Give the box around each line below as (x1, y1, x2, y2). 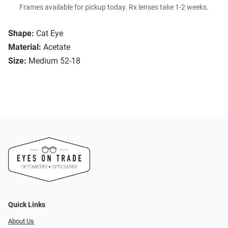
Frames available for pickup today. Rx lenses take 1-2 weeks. (19, 3, 209, 12)
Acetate (43, 42, 70, 52)
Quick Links (8, 200, 45, 209)
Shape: (8, 28, 34, 39)
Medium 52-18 (28, 56, 80, 66)
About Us (8, 217, 34, 225)
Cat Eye (36, 28, 63, 39)
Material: (8, 42, 41, 52)
